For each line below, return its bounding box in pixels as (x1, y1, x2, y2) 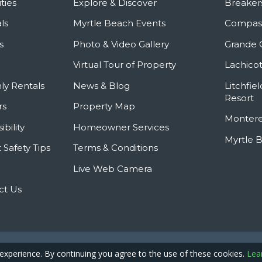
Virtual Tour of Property (73, 59, 177, 71)
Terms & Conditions (73, 142, 158, 154)
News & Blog (73, 80, 130, 91)
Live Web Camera (73, 163, 153, 174)
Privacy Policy (167, 243, 219, 254)
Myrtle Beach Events (73, 18, 166, 29)
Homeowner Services (73, 121, 170, 133)
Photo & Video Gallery (73, 38, 170, 50)
